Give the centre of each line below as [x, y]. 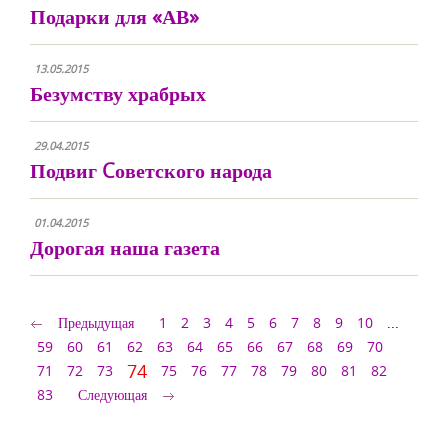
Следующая [112, 394]
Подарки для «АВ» [114, 16]
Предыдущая [96, 322]
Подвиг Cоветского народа [151, 170]
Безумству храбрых [118, 93]
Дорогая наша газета [125, 247]
